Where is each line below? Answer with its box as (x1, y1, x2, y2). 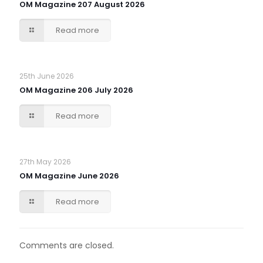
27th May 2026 (19, 157, 71, 167)
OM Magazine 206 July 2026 (19, 85, 133, 96)
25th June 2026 (19, 71, 74, 81)
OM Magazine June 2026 (19, 170, 119, 181)
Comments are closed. (19, 240, 114, 251)
